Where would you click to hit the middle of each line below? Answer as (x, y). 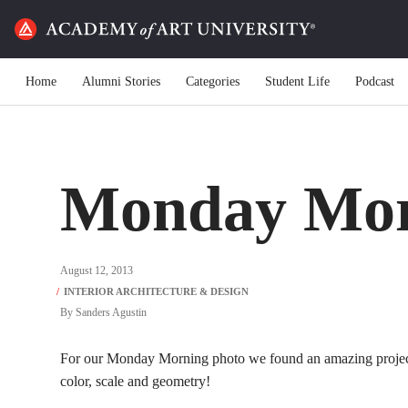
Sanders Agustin (111, 312)
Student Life (297, 81)
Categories (213, 81)
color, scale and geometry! (135, 381)
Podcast (375, 81)
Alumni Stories (121, 81)
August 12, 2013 (97, 270)
